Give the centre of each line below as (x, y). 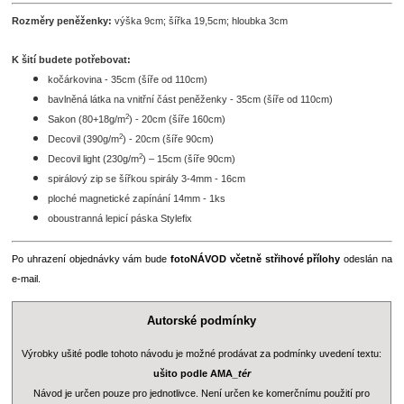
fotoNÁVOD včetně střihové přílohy (255, 259)
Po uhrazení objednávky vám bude (91, 259)
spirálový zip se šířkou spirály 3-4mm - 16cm (147, 179)
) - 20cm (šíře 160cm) (178, 119)
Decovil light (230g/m (94, 159)
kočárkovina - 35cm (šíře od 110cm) (128, 80)
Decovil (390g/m (84, 139)
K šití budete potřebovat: (72, 60)
